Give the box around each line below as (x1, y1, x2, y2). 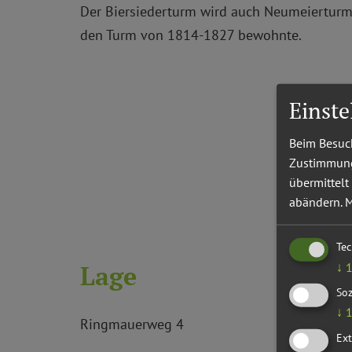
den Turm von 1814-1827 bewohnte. (80, 25, 302, 44)
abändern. (289, 193, 342, 210)
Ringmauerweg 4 (80, 314, 184, 333)
